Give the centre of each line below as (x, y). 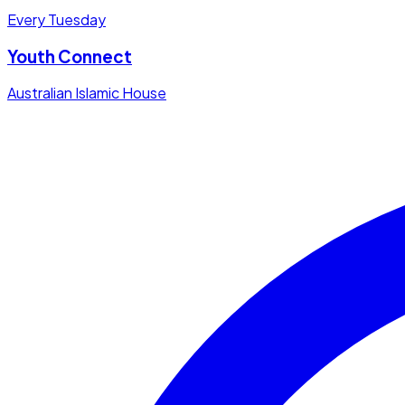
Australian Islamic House (87, 93)
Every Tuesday (57, 19)
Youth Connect (70, 56)
